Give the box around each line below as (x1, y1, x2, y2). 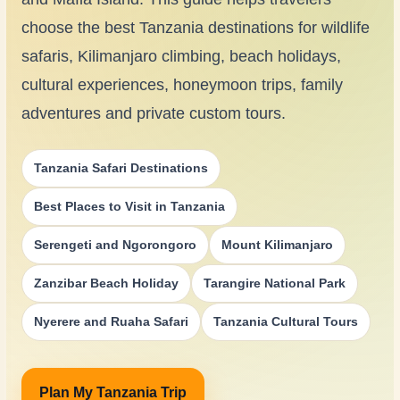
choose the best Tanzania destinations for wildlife (21, 18, 370, 37)
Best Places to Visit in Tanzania (33, 198, 225, 213)
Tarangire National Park (203, 275, 346, 290)
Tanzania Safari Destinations (33, 160, 208, 175)
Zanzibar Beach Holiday (33, 275, 179, 290)
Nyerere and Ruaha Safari (33, 313, 188, 329)
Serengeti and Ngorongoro (33, 237, 196, 252)
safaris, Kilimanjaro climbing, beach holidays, (21, 46, 341, 65)
